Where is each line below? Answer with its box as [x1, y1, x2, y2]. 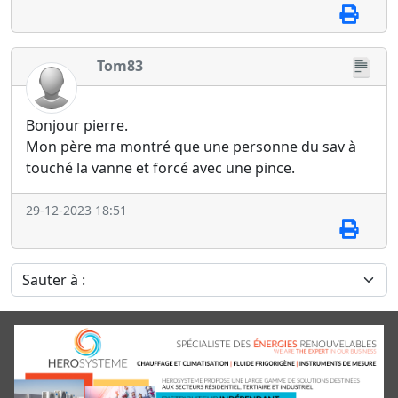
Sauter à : [10, 262, 73, 283]
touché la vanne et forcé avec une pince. [26, 157, 295, 178]
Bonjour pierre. [26, 115, 128, 135]
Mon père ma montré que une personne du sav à [26, 136, 356, 156]
